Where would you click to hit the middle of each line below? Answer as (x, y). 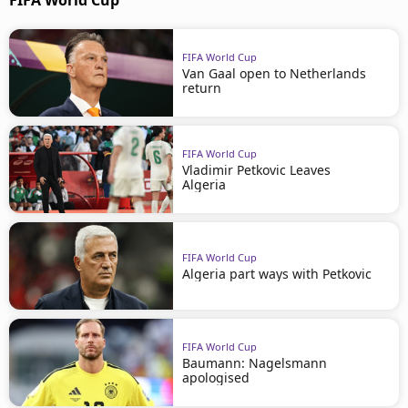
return (202, 87)
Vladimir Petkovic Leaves (256, 169)
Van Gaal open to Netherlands (274, 73)
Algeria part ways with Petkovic (277, 273)
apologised (216, 377)
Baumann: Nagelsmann (255, 362)
